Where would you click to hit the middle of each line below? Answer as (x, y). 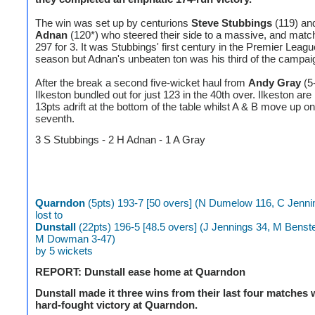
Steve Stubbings (232, 23)
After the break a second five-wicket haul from (142, 83)
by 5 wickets (64, 251)
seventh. (55, 118)
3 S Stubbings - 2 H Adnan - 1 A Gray (123, 140)
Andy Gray (276, 83)
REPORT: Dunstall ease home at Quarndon (140, 272)
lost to (49, 215)
